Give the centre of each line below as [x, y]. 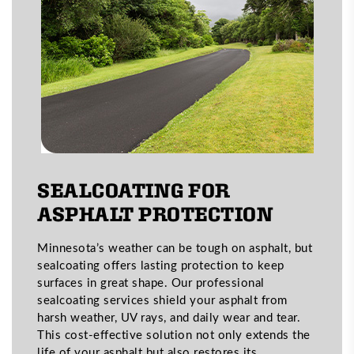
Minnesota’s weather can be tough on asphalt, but [175, 247]
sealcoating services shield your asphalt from [162, 299]
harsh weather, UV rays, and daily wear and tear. [169, 316]
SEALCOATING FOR [134, 190]
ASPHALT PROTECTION [155, 213]
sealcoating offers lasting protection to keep [161, 264]
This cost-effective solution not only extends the [174, 334]
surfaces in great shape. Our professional [151, 282]
